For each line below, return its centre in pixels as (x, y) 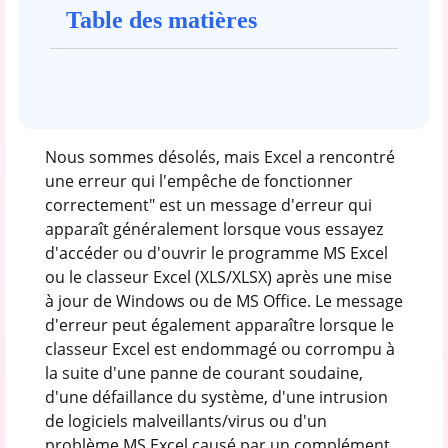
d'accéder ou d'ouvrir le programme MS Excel (216, 252)
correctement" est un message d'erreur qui (208, 204)
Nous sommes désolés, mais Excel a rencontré (219, 156)
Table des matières (161, 19)
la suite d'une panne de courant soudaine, (203, 372)
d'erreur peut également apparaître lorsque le (219, 324)
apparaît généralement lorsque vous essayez (213, 228)
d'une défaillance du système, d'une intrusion (216, 396)
